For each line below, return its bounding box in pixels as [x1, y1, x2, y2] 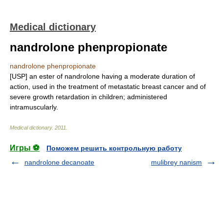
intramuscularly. [10, 103, 58, 111]
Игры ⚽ [10, 144, 40, 152]
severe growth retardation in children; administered [10, 93, 167, 101]
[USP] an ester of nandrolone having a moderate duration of [10, 72, 195, 80]
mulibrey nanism [151, 158, 202, 166]
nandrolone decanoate [24, 158, 94, 166]
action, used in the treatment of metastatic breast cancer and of [10, 83, 206, 90]
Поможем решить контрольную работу [46, 144, 182, 152]
